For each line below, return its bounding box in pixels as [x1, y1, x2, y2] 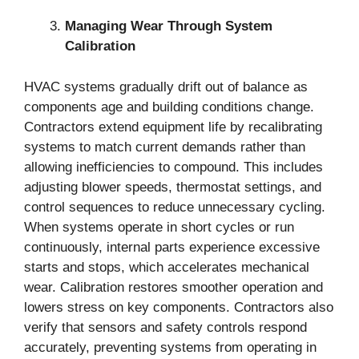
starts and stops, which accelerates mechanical [24, 259, 309, 275]
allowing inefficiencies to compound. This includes [24, 159, 323, 175]
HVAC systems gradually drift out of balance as [24, 79, 308, 95]
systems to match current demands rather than [24, 139, 305, 155]
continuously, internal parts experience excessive [24, 239, 320, 255]
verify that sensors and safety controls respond [24, 319, 307, 335]
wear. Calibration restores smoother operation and [24, 279, 323, 295]
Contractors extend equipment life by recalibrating [24, 119, 322, 135]
